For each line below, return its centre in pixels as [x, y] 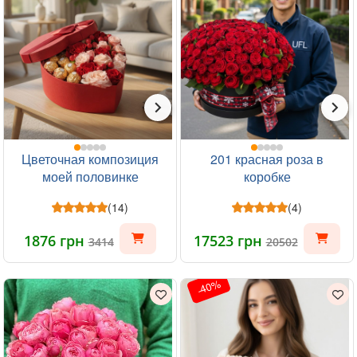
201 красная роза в [267, 159]
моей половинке [90, 177]
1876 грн [56, 241]
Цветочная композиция [90, 159]
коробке [267, 177]
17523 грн [229, 241]
